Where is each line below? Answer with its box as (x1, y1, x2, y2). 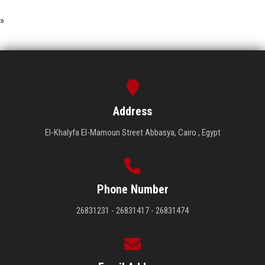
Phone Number (96, 182, 169, 197)
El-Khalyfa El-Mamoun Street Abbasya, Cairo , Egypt (44, 127, 221, 138)
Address (113, 104, 152, 119)
